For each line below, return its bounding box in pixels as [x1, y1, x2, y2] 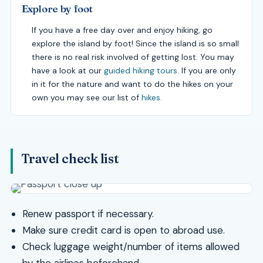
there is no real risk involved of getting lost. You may [32, 51, 235, 62]
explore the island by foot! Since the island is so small [32, 38, 240, 49]
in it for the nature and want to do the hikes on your [32, 78, 234, 89]
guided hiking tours [104, 65, 178, 76]
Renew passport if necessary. [22, 207, 154, 221]
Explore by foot [21, 2, 93, 15]
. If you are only [177, 65, 237, 76]
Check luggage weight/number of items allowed [22, 240, 240, 254]
